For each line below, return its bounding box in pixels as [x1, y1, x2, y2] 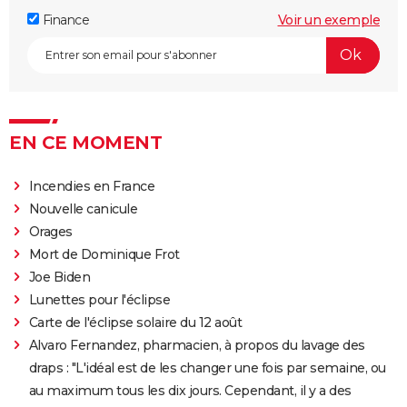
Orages [28, 223, 73, 240]
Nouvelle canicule [28, 200, 138, 217]
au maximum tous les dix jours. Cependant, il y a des [28, 382, 352, 399]
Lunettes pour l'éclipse [28, 291, 171, 308]
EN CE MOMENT [9, 131, 162, 154]
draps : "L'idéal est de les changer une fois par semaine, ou [28, 359, 386, 376]
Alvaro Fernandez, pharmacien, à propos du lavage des [28, 336, 365, 353]
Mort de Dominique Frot [28, 245, 180, 263]
